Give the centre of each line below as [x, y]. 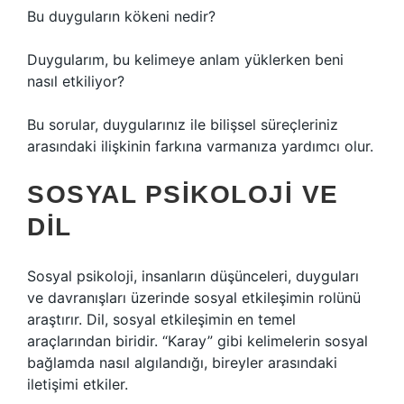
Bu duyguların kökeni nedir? [121, 16]
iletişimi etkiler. [78, 384]
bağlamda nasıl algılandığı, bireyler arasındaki [182, 363]
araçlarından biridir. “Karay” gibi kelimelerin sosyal [197, 341]
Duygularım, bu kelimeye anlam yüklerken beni [185, 60]
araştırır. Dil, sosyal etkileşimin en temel [161, 319]
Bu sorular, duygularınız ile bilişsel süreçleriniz [183, 124]
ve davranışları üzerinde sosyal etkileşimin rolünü [194, 298]
